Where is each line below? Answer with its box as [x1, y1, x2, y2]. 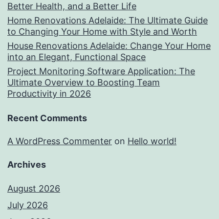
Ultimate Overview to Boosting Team [7, 77, 160, 88]
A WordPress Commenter [7, 136, 112, 147]
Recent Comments [7, 113, 87, 124]
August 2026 [7, 183, 60, 194]
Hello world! [128, 136, 176, 147]
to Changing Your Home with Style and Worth [7, 26, 197, 37]
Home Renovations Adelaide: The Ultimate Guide [7, 15, 208, 26]
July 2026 [7, 200, 48, 211]
